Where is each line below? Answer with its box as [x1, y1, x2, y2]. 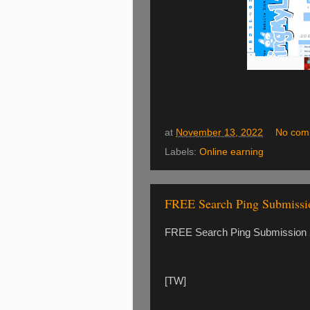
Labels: [165, 146, 199, 157]
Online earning [199, 146, 264, 157]
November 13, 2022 [176, 127, 263, 138]
